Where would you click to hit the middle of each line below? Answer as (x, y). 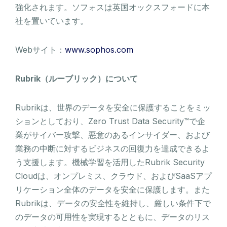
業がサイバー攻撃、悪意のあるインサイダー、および (112, 135)
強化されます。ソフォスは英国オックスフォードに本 (112, 7)
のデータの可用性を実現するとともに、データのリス (112, 217)
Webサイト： (40, 49)
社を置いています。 (52, 21)
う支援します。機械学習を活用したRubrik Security (110, 162)
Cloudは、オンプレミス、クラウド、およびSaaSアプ (113, 176)
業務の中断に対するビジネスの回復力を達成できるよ (112, 148)
